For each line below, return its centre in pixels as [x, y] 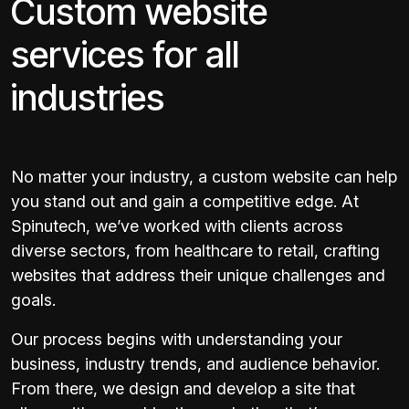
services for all [125, 55]
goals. [33, 300]
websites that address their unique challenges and [198, 276]
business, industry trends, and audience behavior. [195, 364]
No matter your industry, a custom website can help [204, 177]
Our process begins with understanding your [177, 340]
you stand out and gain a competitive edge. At [185, 202]
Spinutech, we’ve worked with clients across [177, 226]
